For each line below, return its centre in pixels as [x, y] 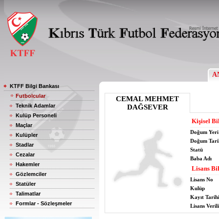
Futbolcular [31, 96]
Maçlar [24, 125]
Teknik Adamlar [35, 106]
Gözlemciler [31, 174]
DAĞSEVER [147, 107]
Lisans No [202, 179]
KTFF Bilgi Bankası [34, 86]
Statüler [26, 184]
